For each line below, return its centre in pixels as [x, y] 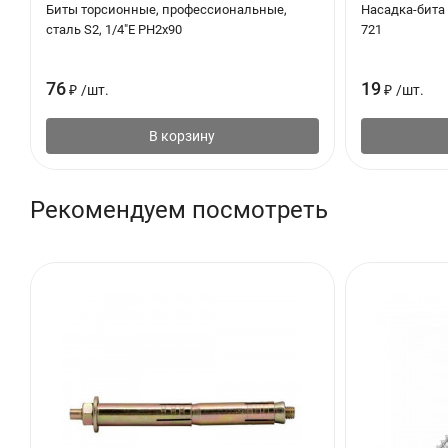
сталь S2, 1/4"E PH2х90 [114, 29]
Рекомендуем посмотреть [179, 209]
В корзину [182, 135]
